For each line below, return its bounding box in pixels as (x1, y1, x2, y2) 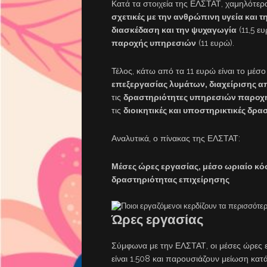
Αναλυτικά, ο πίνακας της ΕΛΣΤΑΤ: (111, 133, 240, 144)
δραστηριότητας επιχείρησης (111, 175, 229, 185)
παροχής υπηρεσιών (111, 38, 196, 48)
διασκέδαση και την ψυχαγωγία (111, 25, 237, 35)
